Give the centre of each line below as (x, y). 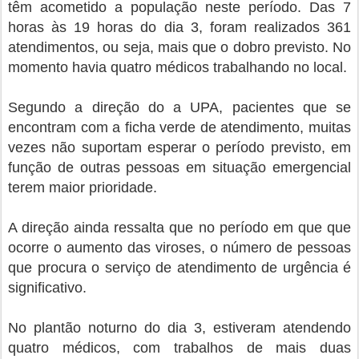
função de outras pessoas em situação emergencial (179, 167)
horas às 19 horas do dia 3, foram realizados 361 (179, 27)
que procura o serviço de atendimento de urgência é (179, 268)
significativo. (47, 288)
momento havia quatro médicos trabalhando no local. (177, 67)
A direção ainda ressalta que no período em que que (179, 228)
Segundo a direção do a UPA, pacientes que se (179, 107)
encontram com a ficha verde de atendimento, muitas (179, 127)
